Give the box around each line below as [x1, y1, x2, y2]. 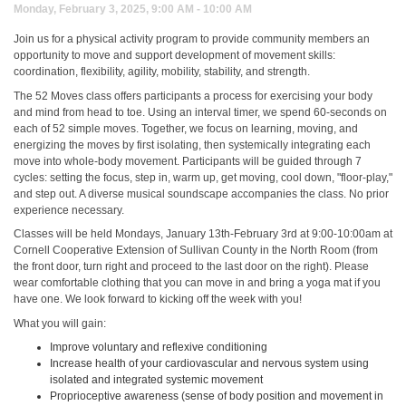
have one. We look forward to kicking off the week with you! [14, 293, 302, 305]
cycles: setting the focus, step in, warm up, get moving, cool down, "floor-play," [14, 170, 392, 184]
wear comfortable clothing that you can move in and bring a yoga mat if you [14, 276, 381, 289]
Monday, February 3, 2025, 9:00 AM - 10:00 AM [14, 3, 252, 15]
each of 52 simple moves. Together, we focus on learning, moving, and [14, 121, 358, 135]
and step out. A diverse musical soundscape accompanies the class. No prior [14, 187, 389, 200]
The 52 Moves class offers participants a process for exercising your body [14, 89, 372, 102]
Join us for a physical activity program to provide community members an [14, 33, 370, 45]
